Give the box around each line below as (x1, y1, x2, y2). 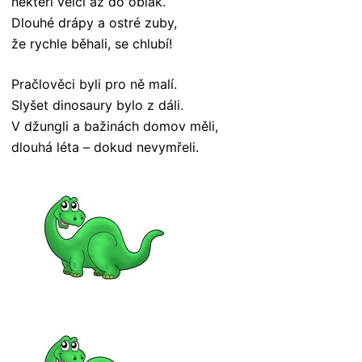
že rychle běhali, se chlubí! (11, 36, 172, 53)
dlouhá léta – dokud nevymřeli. (11, 139, 199, 156)
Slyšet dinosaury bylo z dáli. (11, 97, 183, 114)
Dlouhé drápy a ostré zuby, (11, 15, 177, 32)
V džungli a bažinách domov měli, (11, 118, 218, 135)
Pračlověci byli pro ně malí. (11, 76, 177, 93)
